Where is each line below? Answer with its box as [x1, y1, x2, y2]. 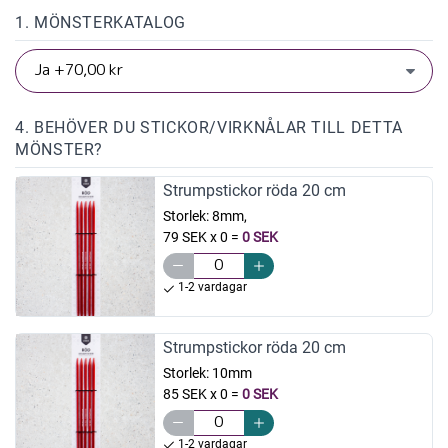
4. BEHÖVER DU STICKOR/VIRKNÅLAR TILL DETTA [15, 118, 403, 138]
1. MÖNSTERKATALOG [15, 13, 186, 33]
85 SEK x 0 [162, 385, 228, 402]
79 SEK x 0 [162, 229, 228, 246]
